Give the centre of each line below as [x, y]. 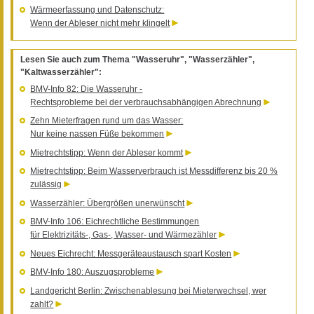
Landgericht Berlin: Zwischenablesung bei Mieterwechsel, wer [149, 291]
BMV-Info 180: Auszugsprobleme [93, 272]
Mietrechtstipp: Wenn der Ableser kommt [107, 152]
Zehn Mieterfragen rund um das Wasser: [107, 121]
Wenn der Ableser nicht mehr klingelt [100, 23]
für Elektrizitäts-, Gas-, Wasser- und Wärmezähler [124, 235]
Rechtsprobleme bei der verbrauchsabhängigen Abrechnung [146, 102]
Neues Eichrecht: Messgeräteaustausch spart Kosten [131, 253]
